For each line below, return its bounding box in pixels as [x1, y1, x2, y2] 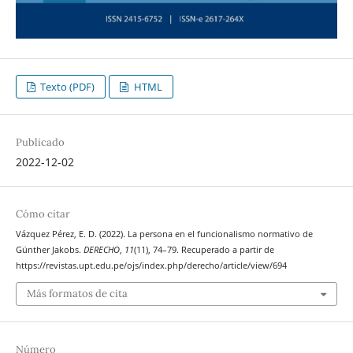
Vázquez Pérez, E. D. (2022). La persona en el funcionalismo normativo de [15, 229, 313, 240]
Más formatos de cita [26, 286, 128, 300]
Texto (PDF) [38, 79, 95, 94]
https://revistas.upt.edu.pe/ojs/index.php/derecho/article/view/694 [15, 260, 287, 272]
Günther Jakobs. [15, 244, 84, 256]
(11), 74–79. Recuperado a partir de [133, 244, 274, 256]
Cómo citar [15, 207, 70, 221]
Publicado [15, 135, 65, 149]
